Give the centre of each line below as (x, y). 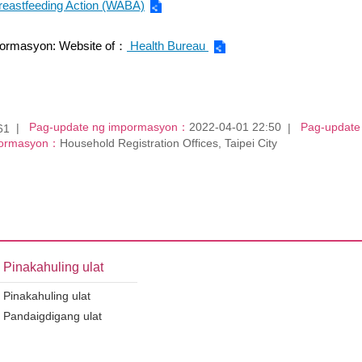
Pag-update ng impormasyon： (109, 127)
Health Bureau (168, 45)
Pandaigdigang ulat (52, 316)
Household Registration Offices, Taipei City (168, 143)
